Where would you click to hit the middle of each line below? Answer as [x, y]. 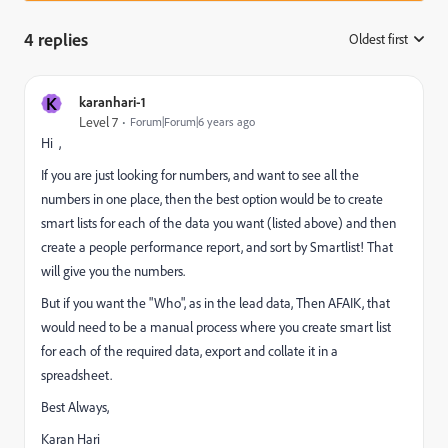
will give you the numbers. [113, 271]
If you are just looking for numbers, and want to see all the [200, 175]
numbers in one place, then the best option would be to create [212, 199]
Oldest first [378, 39]
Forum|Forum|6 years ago [192, 121]
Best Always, [75, 407]
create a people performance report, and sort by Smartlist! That [217, 247]
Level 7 [98, 122]
